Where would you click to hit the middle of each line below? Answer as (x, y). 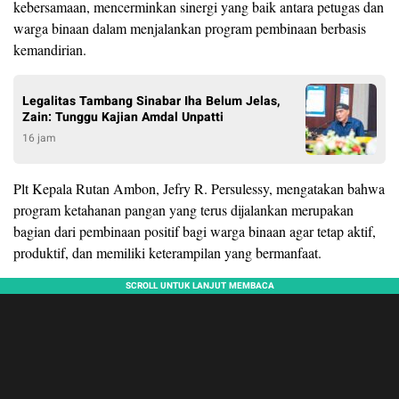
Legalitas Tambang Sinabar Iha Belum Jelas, (151, 101)
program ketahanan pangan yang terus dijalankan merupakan (183, 209)
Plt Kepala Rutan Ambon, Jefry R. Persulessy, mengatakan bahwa (199, 188)
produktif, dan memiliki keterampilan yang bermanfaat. (167, 252)
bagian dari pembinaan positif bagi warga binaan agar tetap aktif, (195, 231)
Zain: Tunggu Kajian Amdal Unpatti (123, 117)
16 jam (39, 138)
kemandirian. (50, 49)
